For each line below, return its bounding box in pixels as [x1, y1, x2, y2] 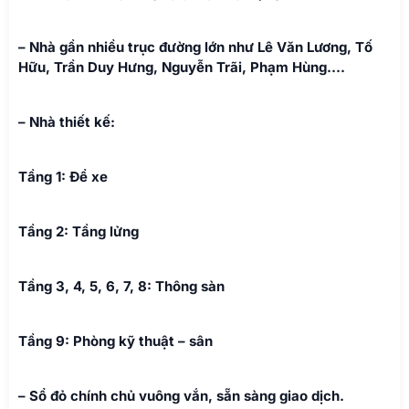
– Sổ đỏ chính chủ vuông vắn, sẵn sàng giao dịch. [18, 386, 344, 404]
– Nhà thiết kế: [18, 112, 115, 131]
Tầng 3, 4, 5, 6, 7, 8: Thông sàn [18, 277, 225, 295]
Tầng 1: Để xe [18, 167, 108, 185]
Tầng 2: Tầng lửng [18, 222, 139, 240]
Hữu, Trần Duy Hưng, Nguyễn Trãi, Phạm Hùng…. [18, 58, 345, 76]
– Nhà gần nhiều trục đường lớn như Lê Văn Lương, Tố [18, 37, 372, 56]
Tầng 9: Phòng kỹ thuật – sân [18, 331, 213, 350]
